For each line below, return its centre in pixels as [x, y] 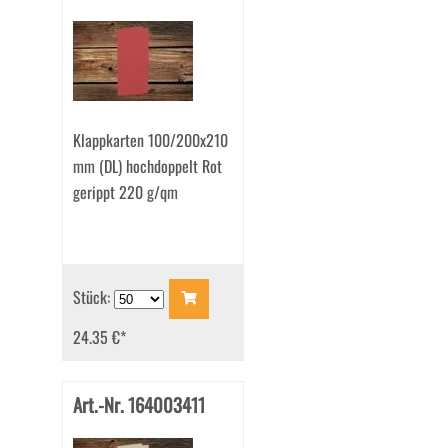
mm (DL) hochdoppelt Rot [147, 166]
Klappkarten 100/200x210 [150, 140]
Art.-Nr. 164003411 [138, 405]
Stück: [93, 296]
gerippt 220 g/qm [125, 192]
